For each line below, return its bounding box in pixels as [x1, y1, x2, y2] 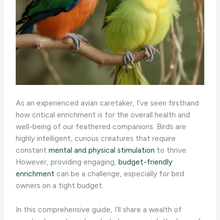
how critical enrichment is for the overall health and [16, 110, 191, 120]
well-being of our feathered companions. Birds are [16, 122, 187, 132]
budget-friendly [118, 157, 173, 167]
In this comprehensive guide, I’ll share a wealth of [16, 204, 182, 214]
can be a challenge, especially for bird [55, 169, 185, 179]
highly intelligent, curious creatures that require [16, 134, 176, 143]
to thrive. [155, 145, 188, 155]
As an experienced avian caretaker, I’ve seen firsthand [16, 98, 199, 108]
